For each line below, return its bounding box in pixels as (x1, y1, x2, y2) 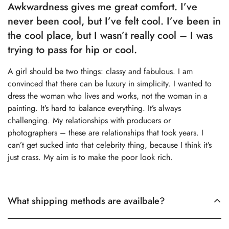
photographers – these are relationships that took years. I (8, 126, 203, 139)
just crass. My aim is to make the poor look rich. (8, 151, 173, 163)
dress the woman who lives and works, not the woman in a (8, 89, 208, 102)
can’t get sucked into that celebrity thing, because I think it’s (8, 139, 212, 151)
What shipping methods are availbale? (8, 194, 165, 208)
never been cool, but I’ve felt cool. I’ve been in (8, 13, 221, 29)
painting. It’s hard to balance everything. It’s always (8, 102, 181, 114)
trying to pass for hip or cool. (8, 42, 137, 57)
